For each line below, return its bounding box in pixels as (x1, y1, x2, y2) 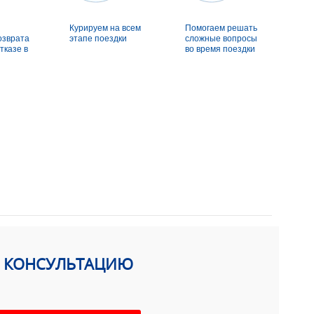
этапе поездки (69, 33, 127, 43)
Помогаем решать (184, 22, 257, 33)
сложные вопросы (184, 33, 257, 43)
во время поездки (184, 43, 255, 54)
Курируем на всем (69, 22, 141, 33)
